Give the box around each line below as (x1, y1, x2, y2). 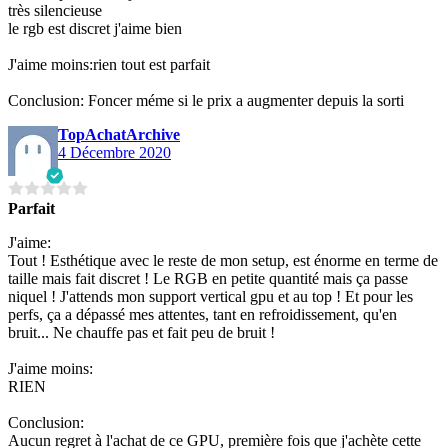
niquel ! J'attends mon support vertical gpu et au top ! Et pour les (8, 287, 413, 305)
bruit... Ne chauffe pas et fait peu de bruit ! (8, 323, 275, 341)
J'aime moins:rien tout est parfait (8, 55, 210, 73)
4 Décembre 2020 (58, 143, 171, 161)
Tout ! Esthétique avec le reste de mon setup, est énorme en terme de (8, 251, 438, 269)
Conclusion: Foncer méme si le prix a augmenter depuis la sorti (8, 91, 404, 109)
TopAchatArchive (58, 125, 180, 143)
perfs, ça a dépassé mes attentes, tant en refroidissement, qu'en (8, 305, 397, 323)
